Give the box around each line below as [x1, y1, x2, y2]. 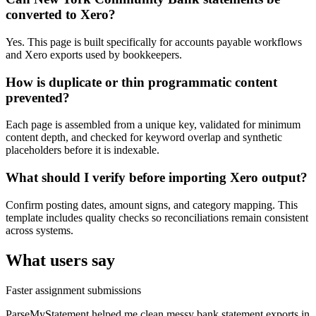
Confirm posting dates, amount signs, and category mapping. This [6, 198, 298, 211]
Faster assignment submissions [6, 284, 141, 296]
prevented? [6, 90, 70, 105]
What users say [6, 250, 115, 269]
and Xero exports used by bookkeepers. [6, 48, 182, 61]
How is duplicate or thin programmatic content [6, 74, 277, 90]
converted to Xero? [6, 7, 116, 23]
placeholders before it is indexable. [6, 144, 159, 157]
